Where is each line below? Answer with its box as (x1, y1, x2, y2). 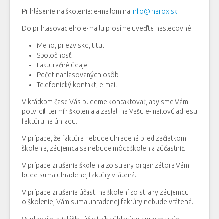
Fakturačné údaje (37, 61, 88, 69)
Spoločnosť (37, 51, 71, 60)
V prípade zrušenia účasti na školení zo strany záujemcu (22, 188, 189, 197)
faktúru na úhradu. (22, 117, 77, 126)
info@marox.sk (131, 7, 177, 16)
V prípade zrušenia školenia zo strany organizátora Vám (22, 161, 189, 170)
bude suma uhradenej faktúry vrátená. (22, 171, 136, 179)
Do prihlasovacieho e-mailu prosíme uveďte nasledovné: (22, 24, 193, 33)
